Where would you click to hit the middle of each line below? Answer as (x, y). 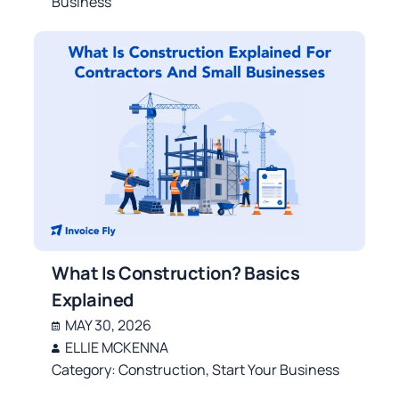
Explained (93, 300)
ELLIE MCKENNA (117, 348)
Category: (85, 370)
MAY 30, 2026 (109, 326)
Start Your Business (276, 370)
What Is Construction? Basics (176, 273)
